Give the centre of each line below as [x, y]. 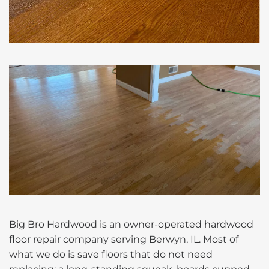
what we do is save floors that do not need [111, 254]
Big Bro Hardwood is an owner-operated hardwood [131, 224]
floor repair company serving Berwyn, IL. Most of [124, 239]
